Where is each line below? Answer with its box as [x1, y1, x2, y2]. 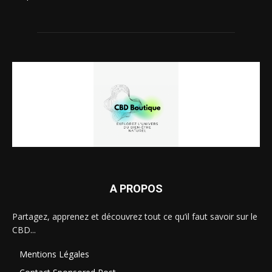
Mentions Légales [19, 248, 89, 260]
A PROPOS [109, 182, 163, 195]
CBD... [12, 224, 36, 236]
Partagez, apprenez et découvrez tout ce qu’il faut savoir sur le [12, 211, 257, 223]
